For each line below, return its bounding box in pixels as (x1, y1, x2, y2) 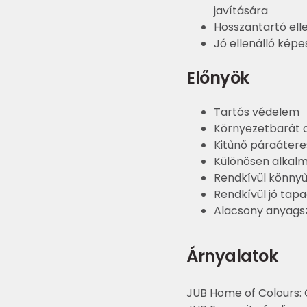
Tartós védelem (214, 104, 299, 121)
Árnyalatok (186, 245, 278, 268)
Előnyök (186, 66, 249, 90)
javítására (214, 3, 268, 19)
